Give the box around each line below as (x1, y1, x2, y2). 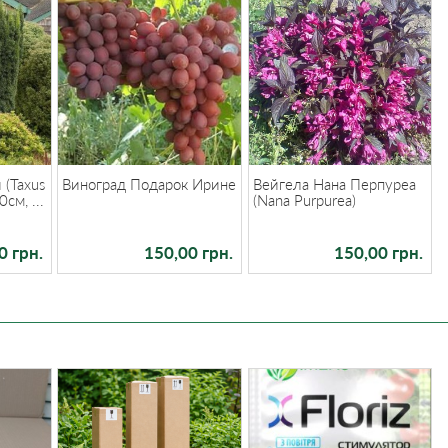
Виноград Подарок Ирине (62, 174, 237, 193)
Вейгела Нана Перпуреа (252, 174, 416, 193)
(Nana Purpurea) (252, 190, 356, 209)
